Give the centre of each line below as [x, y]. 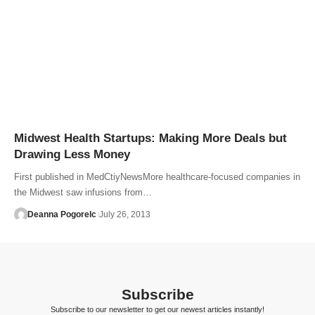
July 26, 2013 [124, 214]
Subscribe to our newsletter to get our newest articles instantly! [157, 309]
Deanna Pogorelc [62, 214]
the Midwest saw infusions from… [83, 192]
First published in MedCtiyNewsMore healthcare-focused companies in [157, 177]
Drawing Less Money [72, 154]
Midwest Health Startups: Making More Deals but [150, 138]
